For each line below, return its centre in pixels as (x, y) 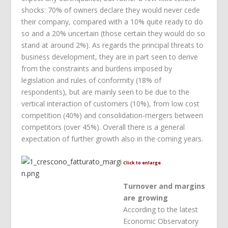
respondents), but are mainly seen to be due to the (106, 92)
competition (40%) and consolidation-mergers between (112, 115)
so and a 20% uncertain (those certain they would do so (113, 33)
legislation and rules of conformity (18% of (92, 80)
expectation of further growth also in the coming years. (112, 138)
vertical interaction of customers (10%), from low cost (111, 103)
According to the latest (161, 209)
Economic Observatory (161, 221)
